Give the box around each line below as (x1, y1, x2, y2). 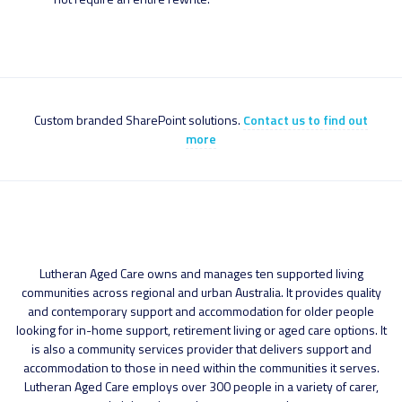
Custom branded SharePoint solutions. (34, 109, 243, 129)
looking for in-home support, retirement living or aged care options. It (15, 319, 387, 339)
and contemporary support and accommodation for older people (28, 301, 374, 320)
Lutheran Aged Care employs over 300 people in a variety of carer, (23, 376, 379, 396)
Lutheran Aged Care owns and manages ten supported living (39, 263, 363, 283)
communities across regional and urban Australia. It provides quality (21, 282, 381, 301)
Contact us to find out (243, 109, 368, 129)
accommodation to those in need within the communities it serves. (22, 357, 380, 377)
